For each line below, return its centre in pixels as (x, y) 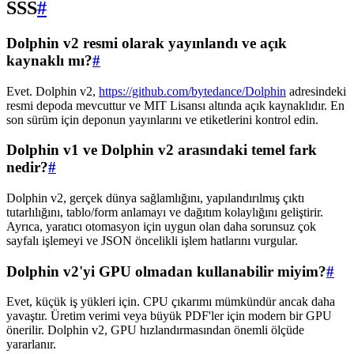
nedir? (27, 168)
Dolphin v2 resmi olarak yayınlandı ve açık (147, 43)
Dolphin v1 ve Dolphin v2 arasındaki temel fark (162, 150)
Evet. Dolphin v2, (53, 91)
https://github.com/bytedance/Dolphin (192, 91)
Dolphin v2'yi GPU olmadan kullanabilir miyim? (166, 271)
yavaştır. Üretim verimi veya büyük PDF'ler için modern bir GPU (169, 316)
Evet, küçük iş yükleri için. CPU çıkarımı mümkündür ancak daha (171, 302)
